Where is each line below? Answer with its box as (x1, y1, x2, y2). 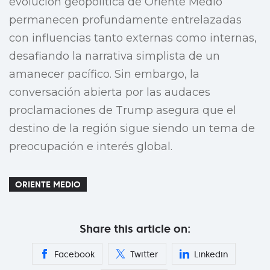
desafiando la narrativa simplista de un (9, 49, 220, 63)
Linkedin (194, 249, 228, 260)
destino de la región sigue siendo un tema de (9, 122, 255, 136)
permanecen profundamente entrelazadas (9, 13, 242, 27)
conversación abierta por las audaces (9, 86, 210, 99)
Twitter (130, 249, 159, 260)
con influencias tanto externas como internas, (9, 31, 257, 45)
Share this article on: (80, 222, 190, 236)
